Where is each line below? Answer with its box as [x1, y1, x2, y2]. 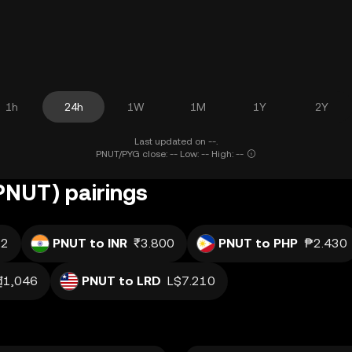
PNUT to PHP [218, 236, 298, 251]
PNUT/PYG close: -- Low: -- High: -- [96, 148, 244, 159]
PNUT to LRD [82, 273, 161, 288]
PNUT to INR [53, 236, 127, 251]
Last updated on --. [134, 136, 218, 147]
